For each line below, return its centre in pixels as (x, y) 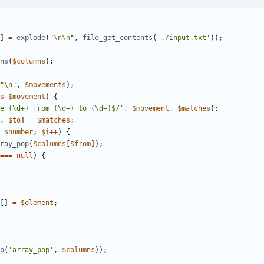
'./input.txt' (184, 38)
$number (19, 132)
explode (31, 38)
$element (37, 203)
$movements (45, 85)
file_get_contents (118, 38)
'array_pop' (31, 250)
